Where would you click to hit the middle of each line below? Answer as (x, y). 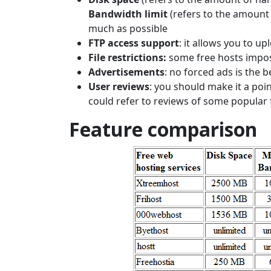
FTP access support (134, 43)
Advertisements (126, 72)
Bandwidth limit (129, 14)
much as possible (128, 29)
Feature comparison (163, 129)
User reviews (119, 87)
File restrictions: (127, 58)
